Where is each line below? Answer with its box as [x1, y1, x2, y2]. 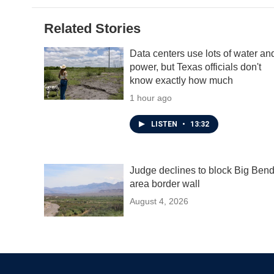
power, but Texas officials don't [130, 62, 261, 72]
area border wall [130, 179, 200, 189]
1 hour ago [130, 93, 172, 103]
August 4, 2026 [130, 196, 188, 206]
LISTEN [151, 120, 179, 128]
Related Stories [44, 21, 141, 36]
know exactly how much [130, 75, 233, 86]
